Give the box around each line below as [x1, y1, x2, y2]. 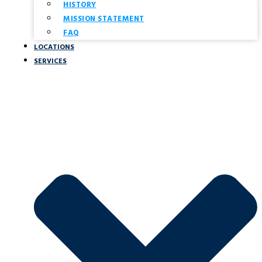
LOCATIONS [34, 41, 74, 53]
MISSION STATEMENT [63, 12, 144, 25]
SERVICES [34, 55, 67, 67]
